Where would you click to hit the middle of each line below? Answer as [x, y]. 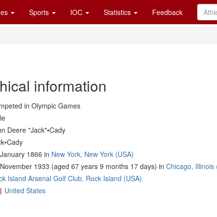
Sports [40, 12]
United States [25, 190]
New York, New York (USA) [93, 154]
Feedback [167, 12]
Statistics [118, 12]
